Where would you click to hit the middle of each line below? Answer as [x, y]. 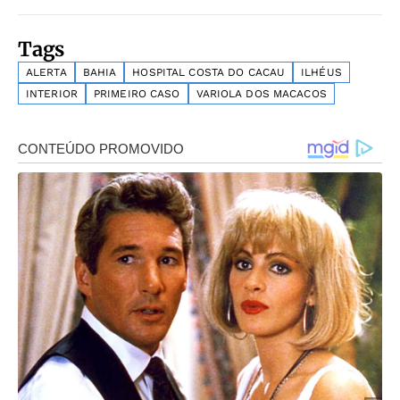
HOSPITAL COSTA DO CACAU [209, 73]
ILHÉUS [321, 73]
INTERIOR [52, 94]
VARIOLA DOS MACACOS [261, 94]
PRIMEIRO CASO [137, 94]
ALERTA [46, 73]
